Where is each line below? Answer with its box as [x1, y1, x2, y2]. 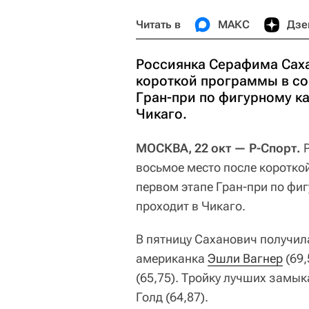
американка [136, 251, 208, 266]
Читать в [136, 18, 181, 31]
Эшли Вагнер [208, 251, 283, 266]
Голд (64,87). [136, 290, 208, 304]
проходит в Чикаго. [136, 199, 246, 213]
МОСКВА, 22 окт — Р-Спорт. [136, 141, 301, 155]
